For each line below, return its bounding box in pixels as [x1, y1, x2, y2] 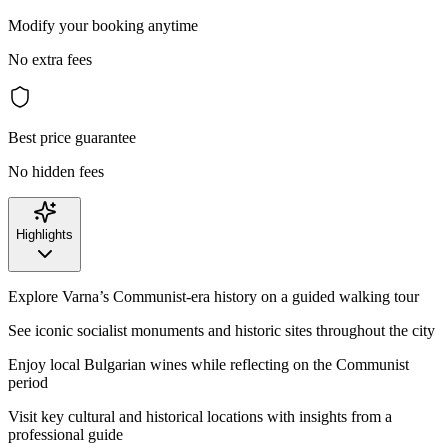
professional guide [8, 425, 123, 443]
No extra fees [8, 50, 92, 68]
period [8, 373, 48, 391]
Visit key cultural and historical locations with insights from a [8, 407, 392, 425]
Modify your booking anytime [8, 16, 198, 34]
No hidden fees [8, 162, 104, 180]
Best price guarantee [8, 128, 136, 146]
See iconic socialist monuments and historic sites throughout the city [8, 321, 435, 339]
